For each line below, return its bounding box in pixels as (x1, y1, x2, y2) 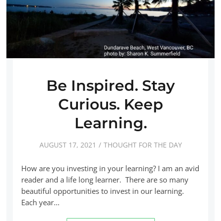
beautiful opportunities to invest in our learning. (21, 185, 184, 196)
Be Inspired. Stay (46, 76, 175, 95)
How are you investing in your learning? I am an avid (21, 163, 199, 173)
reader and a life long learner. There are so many (21, 174, 188, 184)
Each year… (21, 197, 60, 207)
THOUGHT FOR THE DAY (103, 140, 182, 149)
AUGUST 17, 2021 (39, 140, 96, 149)
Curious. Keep (58, 95, 163, 114)
